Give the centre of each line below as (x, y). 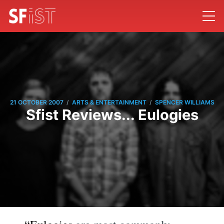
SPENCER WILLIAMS (184, 102)
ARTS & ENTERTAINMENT (109, 102)
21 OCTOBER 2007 (36, 102)
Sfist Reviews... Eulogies (112, 114)
